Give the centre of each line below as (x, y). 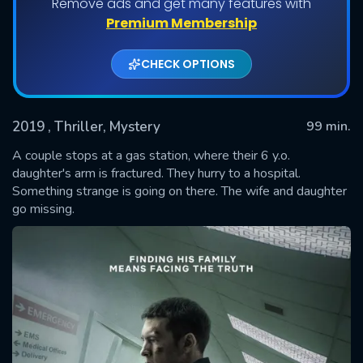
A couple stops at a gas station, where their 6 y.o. (151, 155)
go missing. (43, 209)
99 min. (329, 126)
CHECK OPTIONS (188, 64)
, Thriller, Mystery (104, 126)
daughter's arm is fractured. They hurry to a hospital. (156, 173)
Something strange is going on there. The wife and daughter (179, 191)
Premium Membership (181, 23)
